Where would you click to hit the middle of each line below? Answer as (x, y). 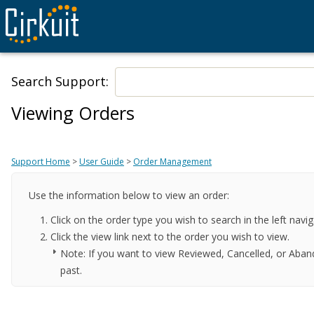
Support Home (41, 161)
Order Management (172, 161)
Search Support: (60, 81)
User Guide (102, 161)
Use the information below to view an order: (129, 195)
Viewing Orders (73, 112)
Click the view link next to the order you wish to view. (170, 236)
